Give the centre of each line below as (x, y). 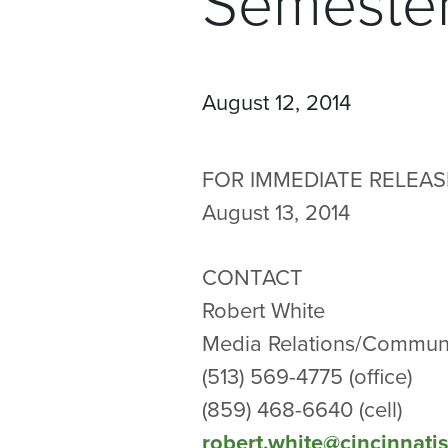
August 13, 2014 (276, 213)
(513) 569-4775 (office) (307, 377)
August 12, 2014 (276, 103)
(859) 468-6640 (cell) (305, 410)
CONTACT (252, 278)
